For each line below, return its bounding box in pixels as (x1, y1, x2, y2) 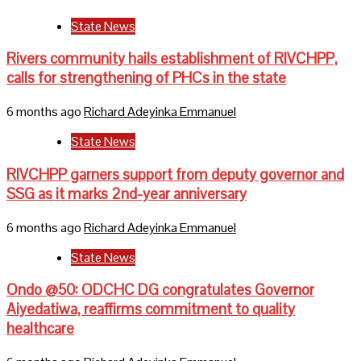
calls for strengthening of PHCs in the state (6, 68, 286, 88)
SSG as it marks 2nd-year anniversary (6, 184, 247, 203)
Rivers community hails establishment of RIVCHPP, (6, 49, 338, 68)
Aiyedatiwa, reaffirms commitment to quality (6, 300, 295, 319)
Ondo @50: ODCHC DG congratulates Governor (6, 280, 314, 300)
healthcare (6, 319, 74, 338)
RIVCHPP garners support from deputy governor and (6, 164, 344, 184)
